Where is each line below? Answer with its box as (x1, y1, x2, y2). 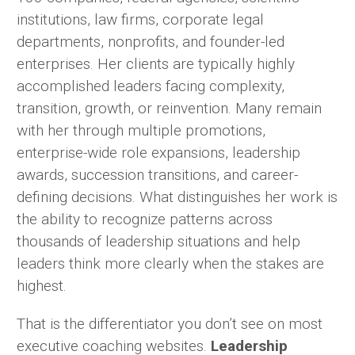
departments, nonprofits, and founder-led (17, 32, 284, 51)
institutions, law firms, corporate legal (17, 10, 264, 29)
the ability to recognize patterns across (17, 209, 273, 228)
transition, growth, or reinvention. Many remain (17, 98, 322, 117)
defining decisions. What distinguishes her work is (17, 187, 338, 206)
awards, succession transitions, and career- (17, 165, 298, 184)
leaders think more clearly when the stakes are (17, 254, 324, 273)
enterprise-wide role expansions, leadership (17, 143, 300, 162)
